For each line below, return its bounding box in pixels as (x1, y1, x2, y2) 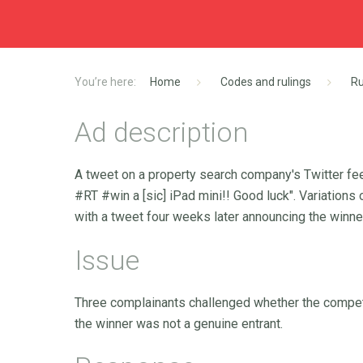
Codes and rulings (220, 75, 311, 88)
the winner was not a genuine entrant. (75, 316, 283, 331)
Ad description (75, 116, 249, 148)
